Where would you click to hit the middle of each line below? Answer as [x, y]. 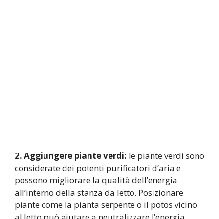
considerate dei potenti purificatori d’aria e [98, 168]
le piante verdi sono [165, 155]
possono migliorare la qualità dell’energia [96, 180]
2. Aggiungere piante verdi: [71, 155]
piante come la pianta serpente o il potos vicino [106, 204]
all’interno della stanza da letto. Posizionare [99, 192]
